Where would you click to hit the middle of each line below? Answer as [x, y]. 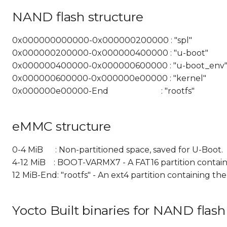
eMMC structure [62, 126]
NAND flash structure [78, 17]
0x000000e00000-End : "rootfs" [103, 91]
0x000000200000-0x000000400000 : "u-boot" [110, 53]
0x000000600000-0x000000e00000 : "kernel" [109, 78]
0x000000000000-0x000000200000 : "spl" [102, 40]
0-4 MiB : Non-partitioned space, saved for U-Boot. [118, 150]
